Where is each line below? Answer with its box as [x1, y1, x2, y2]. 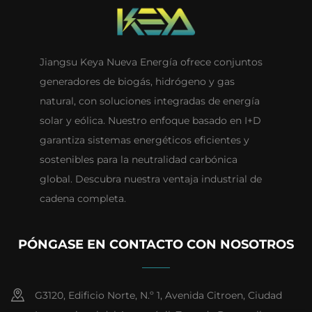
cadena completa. [39, 192, 126, 205]
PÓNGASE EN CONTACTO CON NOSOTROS [18, 237, 294, 253]
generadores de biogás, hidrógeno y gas [39, 75, 235, 88]
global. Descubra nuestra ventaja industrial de [39, 173, 262, 186]
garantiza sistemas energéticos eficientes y [39, 134, 249, 147]
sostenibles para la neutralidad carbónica [39, 153, 237, 166]
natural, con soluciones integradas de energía [39, 95, 260, 108]
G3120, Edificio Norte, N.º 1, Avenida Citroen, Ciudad [35, 289, 282, 302]
